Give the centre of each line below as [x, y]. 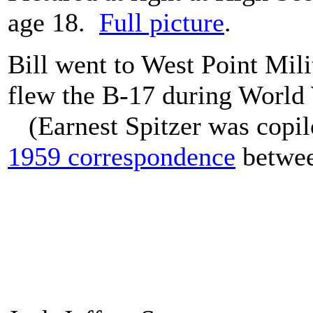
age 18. [53, 22]
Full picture [162, 22]
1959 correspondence [122, 156]
